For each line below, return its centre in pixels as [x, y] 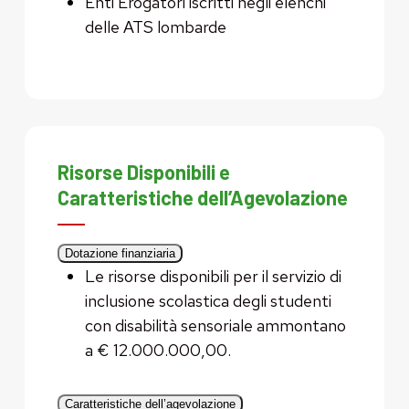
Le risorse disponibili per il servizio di [213, 276]
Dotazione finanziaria [120, 253]
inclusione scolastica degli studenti [208, 300]
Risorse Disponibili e [143, 171]
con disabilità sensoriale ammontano [215, 325]
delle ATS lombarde [155, 26]
